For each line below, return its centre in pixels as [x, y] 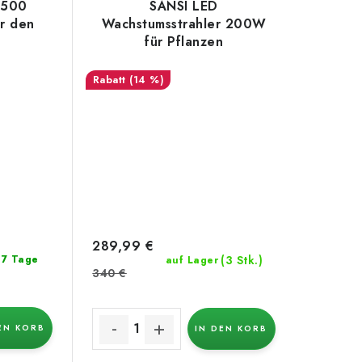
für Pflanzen [184, 41]
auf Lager [192, 260]
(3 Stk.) [242, 260]
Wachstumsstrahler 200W [184, 23]
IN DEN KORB [232, 328]
